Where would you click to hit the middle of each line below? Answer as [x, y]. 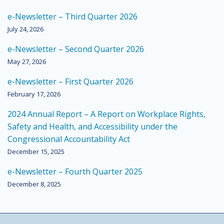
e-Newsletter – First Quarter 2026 [70, 81]
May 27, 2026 [27, 61]
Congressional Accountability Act [69, 139]
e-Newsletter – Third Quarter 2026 [72, 16]
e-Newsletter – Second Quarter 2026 [76, 49]
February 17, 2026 [34, 94]
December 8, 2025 [34, 184]
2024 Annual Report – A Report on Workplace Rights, [106, 114]
